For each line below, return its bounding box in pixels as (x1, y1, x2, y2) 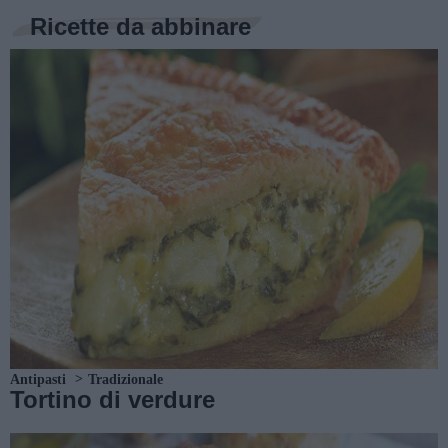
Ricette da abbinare (30, 12, 251, 40)
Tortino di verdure (10, 385, 215, 413)
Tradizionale (88, 371, 163, 387)
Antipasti (10, 371, 66, 387)
